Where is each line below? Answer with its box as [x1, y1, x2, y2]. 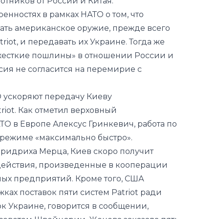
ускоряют [3, 52, 43, 62]
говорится [47, 162, 90, 172]
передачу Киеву [43, 52, 112, 62]
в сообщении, [90, 162, 149, 172]
